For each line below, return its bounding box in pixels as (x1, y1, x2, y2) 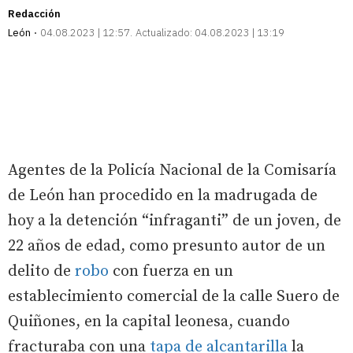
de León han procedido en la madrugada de (8, 186, 318, 206)
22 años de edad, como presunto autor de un (8, 236, 325, 257)
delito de (8, 262, 75, 282)
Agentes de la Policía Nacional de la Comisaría (8, 161, 336, 181)
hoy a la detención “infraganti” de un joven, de (8, 211, 341, 232)
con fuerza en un (109, 262, 233, 282)
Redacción (8, 7, 61, 21)
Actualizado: (136, 26, 192, 40)
